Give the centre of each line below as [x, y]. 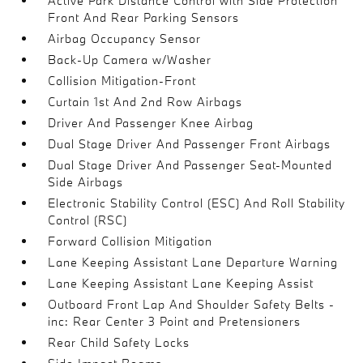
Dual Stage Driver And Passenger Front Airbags [190, 144]
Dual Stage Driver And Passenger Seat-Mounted [190, 165]
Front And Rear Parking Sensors [144, 17]
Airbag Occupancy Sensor [125, 38]
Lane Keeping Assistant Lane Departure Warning [193, 262]
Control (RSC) [88, 220]
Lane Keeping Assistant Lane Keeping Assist [181, 283]
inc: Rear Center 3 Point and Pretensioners [175, 321]
